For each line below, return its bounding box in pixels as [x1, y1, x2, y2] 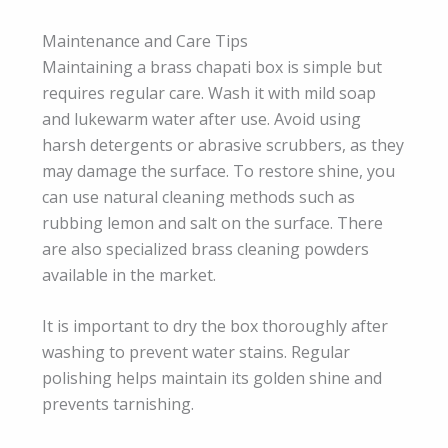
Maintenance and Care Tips [42, 29, 248, 52]
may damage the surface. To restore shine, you [42, 159, 395, 182]
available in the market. [42, 263, 216, 286]
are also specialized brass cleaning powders [42, 237, 369, 260]
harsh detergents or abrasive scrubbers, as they [42, 133, 404, 156]
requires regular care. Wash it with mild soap [42, 81, 376, 104]
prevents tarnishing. [42, 393, 194, 416]
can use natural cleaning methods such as [42, 185, 355, 208]
